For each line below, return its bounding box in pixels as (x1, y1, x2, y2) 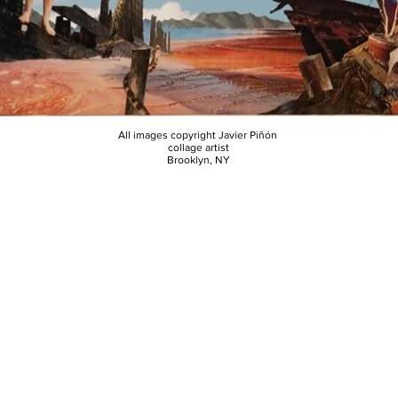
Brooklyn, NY (167, 154, 230, 166)
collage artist (168, 141, 229, 154)
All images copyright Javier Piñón (118, 129, 277, 141)
